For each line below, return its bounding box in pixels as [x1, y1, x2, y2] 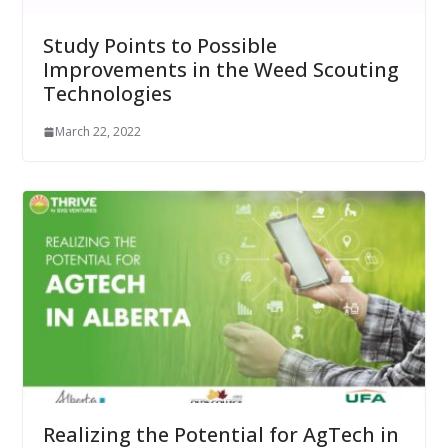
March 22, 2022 [54, 123, 141, 141]
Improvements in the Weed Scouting [42, 56, 399, 84]
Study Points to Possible [42, 32, 277, 60]
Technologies [42, 80, 172, 108]
